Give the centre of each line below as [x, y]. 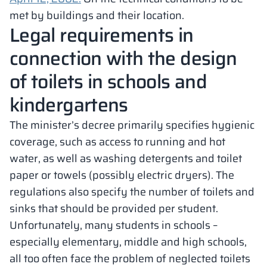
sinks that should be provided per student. [114, 209]
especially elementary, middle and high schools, [128, 242]
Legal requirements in [102, 35]
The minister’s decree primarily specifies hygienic [132, 125]
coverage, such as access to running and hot [117, 142]
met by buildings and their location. [97, 15]
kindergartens [69, 105]
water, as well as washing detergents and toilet [126, 159]
